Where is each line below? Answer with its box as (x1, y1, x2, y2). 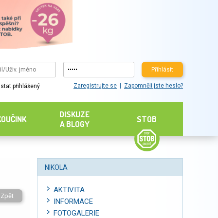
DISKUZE (59, 109, 90, 119)
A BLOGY (59, 119, 90, 129)
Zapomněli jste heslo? (124, 82, 183, 90)
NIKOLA (45, 163, 68, 171)
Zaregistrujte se (73, 82, 117, 90)
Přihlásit (151, 66, 173, 73)
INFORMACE (54, 197, 93, 206)
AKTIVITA (54, 185, 85, 194)
